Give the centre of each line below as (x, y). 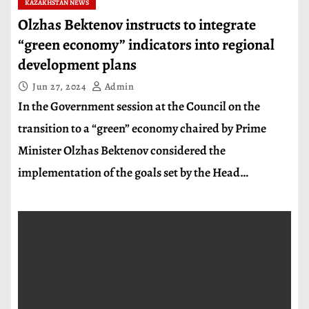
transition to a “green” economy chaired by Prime (142, 128)
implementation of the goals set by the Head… (133, 172)
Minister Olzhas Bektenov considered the (122, 150)
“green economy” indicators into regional (146, 45)
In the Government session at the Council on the (139, 106)
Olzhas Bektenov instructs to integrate (137, 25)
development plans (77, 65)
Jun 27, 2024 (60, 87)
